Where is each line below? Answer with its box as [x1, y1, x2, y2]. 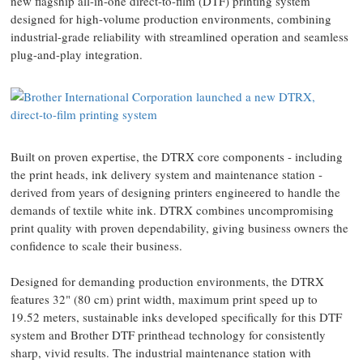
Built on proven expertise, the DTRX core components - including [11, 148, 343, 164]
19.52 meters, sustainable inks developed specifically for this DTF [11, 309, 342, 325]
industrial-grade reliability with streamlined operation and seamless [11, 28, 348, 45]
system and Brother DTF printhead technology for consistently [11, 327, 326, 343]
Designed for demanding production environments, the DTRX [11, 273, 324, 289]
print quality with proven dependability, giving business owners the [11, 220, 348, 236]
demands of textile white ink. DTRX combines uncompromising [11, 202, 334, 218]
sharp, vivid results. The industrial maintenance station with [11, 344, 311, 361]
